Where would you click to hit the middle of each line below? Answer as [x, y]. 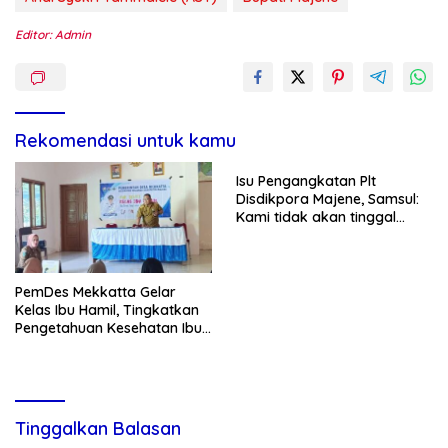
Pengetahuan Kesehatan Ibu [108, 327]
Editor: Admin [53, 35]
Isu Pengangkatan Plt [306, 181]
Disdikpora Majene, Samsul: [327, 199]
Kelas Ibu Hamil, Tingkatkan [107, 309]
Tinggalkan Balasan [98, 428]
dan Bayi [44, 345]
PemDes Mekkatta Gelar [95, 291]
